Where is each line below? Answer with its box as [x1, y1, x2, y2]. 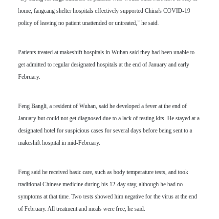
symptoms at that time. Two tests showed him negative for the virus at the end [18, 193, 197, 200]
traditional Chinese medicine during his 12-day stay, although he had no [18, 181, 183, 188]
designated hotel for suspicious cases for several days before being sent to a [18, 127, 192, 134]
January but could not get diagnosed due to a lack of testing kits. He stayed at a [18, 115, 199, 122]
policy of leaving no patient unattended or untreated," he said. [18, 20, 159, 27]
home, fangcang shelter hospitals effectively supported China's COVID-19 [18, 7, 190, 15]
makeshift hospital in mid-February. [18, 139, 100, 147]
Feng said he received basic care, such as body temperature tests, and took [18, 169, 188, 176]
